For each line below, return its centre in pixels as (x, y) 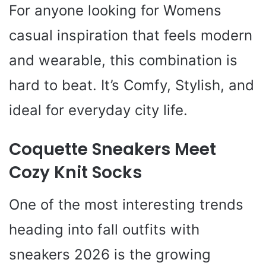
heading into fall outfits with (104, 229)
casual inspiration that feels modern (131, 35)
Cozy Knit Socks (75, 172)
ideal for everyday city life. (98, 110)
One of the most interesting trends (126, 204)
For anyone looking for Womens (115, 10)
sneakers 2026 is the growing (110, 254)
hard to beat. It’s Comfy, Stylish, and (132, 85)
